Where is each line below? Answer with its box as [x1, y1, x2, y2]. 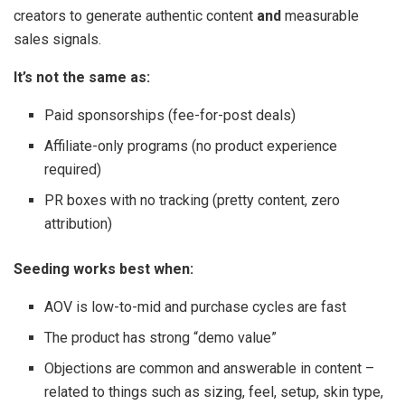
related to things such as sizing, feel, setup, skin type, [44, 382, 384, 400]
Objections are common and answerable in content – [44, 359, 375, 377]
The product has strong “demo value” [44, 328, 278, 346]
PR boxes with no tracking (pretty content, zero [44, 191, 341, 209]
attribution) [44, 214, 113, 232]
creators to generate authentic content [14, 6, 257, 24]
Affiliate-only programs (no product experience [44, 137, 338, 155]
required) [44, 160, 102, 178]
